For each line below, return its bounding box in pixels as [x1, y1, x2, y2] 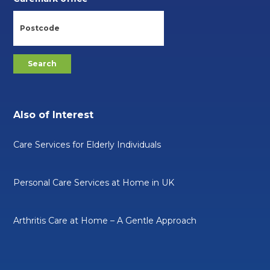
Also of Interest [13, 108, 94, 121]
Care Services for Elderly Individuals [13, 139, 162, 150]
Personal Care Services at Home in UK [13, 177, 175, 188]
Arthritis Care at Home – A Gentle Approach [13, 215, 197, 226]
